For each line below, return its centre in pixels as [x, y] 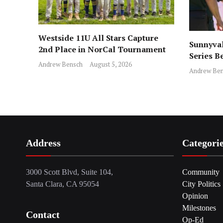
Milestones [199, 208]
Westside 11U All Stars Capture [98, 38]
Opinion [195, 196]
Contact [43, 215]
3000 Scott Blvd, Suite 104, [69, 172]
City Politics [202, 184]
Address [43, 143]
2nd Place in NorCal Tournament [103, 49]
